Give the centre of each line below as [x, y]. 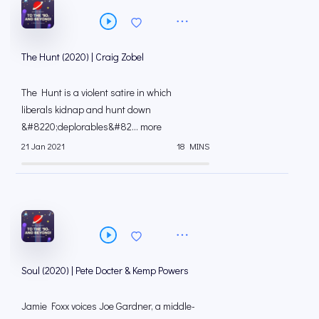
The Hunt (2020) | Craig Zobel [83, 56]
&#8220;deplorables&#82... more [91, 126]
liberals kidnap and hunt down [86, 109]
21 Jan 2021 [43, 146]
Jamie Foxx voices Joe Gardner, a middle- [108, 305]
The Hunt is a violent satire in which [96, 92]
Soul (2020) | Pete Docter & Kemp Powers [105, 270]
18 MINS [193, 146]
